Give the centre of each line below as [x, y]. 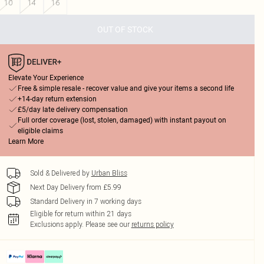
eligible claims [40, 131]
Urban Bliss [109, 173]
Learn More [26, 141]
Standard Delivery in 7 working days [85, 201]
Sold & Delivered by [60, 173]
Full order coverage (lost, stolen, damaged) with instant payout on [122, 120]
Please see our [107, 224]
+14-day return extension [57, 99]
